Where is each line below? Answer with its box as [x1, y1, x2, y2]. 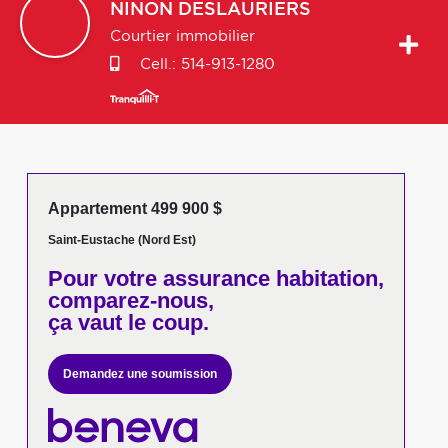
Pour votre [47, 266, 157, 291]
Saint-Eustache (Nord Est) [47, 233, 196, 247]
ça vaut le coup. [47, 310, 209, 335]
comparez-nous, [47, 288, 214, 313]
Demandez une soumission [62, 367, 217, 381]
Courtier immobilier [110, 29, 255, 44]
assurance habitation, [156, 266, 384, 291]
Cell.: [135, 57, 181, 72]
